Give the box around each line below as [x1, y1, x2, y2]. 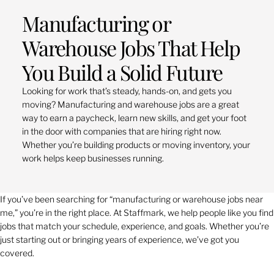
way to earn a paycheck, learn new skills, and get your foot [21, 113, 246, 124]
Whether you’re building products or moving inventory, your [21, 139, 250, 150]
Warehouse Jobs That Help [21, 34, 240, 62]
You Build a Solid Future [21, 58, 223, 87]
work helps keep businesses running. [21, 153, 164, 164]
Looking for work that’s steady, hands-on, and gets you [21, 86, 232, 97]
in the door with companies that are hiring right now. [21, 126, 221, 137]
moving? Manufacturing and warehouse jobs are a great [21, 99, 239, 110]
